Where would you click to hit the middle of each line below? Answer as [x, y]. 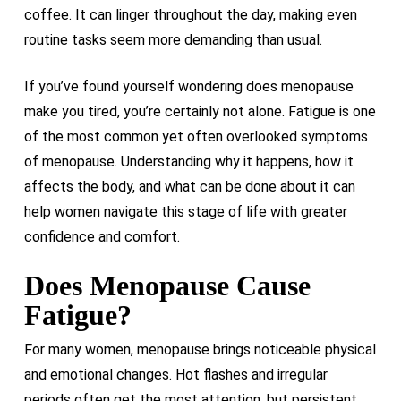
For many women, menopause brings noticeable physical [200, 350]
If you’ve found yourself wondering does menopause [188, 86]
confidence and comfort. [102, 237]
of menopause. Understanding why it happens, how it [188, 162]
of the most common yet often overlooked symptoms [196, 137]
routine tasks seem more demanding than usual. [173, 40]
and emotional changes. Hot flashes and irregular [175, 375]
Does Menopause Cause [167, 286]
